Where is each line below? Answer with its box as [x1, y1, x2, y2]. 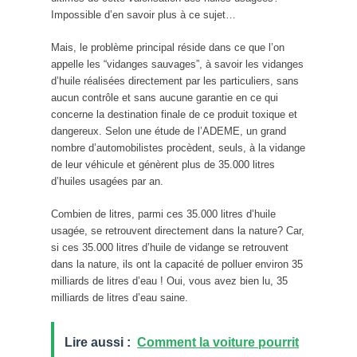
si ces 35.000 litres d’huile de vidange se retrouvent [51, 241, 288, 253]
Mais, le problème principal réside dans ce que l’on [51, 41, 284, 53]
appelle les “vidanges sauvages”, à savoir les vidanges [51, 58, 304, 70]
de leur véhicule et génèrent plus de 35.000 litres [51, 159, 275, 171]
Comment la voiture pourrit [137, 335, 299, 349]
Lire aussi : [65, 335, 131, 349]
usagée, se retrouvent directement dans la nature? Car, [51, 225, 304, 237]
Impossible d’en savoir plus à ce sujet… [51, 9, 236, 21]
